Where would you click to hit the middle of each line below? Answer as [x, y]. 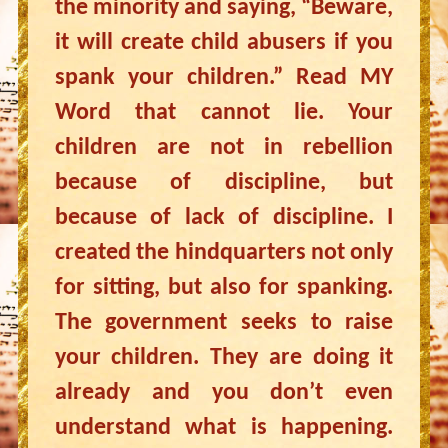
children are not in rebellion [224, 148]
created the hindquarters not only [224, 253]
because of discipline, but [224, 183]
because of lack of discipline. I [224, 218]
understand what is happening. [224, 428]
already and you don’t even [224, 393]
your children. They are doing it [224, 358]
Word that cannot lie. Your [224, 113]
